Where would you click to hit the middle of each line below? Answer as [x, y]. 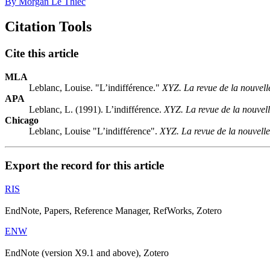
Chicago [22, 121]
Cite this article [42, 54]
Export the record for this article [84, 165]
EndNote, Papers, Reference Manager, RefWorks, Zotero [113, 210]
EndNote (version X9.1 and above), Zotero [87, 253]
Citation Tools [48, 27]
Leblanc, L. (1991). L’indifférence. [96, 110]
